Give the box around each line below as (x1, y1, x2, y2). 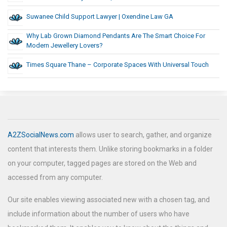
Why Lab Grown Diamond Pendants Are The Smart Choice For (26, 32, 205, 40)
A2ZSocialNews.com (8, 131, 74, 139)
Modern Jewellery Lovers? (26, 42, 103, 50)
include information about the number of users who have (8, 210, 190, 218)
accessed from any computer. (8, 173, 103, 182)
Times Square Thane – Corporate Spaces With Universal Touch (26, 61, 209, 69)
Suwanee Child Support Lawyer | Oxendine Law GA (26, 13, 173, 21)
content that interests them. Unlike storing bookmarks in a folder (8, 145, 213, 154)
